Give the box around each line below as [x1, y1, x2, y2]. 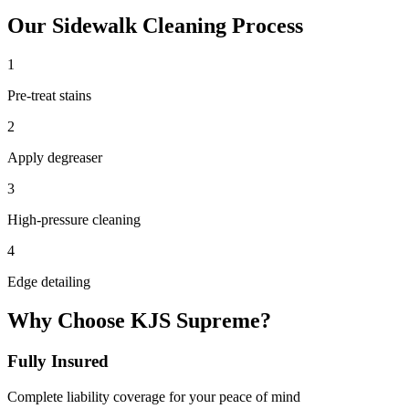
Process [226, 14, 303, 38]
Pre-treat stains [7, 88, 91, 104]
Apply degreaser [7, 150, 102, 166]
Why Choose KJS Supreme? [7, 309, 271, 333]
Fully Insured [7, 351, 109, 372]
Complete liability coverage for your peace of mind [7, 388, 300, 404]
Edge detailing [7, 274, 90, 290]
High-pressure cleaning [7, 212, 141, 228]
